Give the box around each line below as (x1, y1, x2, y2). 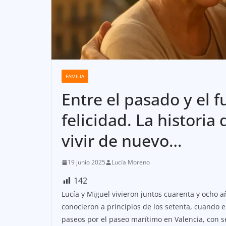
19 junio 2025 (68, 158, 105, 167)
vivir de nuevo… (62, 130, 182, 152)
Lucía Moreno (111, 158, 150, 167)
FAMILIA (66, 73, 84, 80)
